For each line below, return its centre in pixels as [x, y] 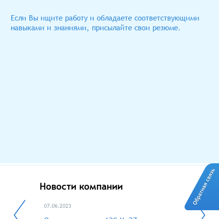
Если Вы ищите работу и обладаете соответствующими [105, 18]
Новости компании [81, 186]
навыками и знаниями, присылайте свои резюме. [96, 27]
